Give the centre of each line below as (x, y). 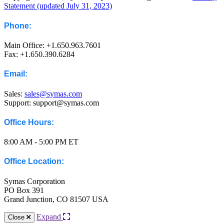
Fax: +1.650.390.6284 (39, 54)
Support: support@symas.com (51, 102)
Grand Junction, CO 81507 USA (56, 199)
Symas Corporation (34, 181)
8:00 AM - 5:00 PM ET (41, 142)
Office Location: (34, 161)
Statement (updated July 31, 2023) (58, 6)
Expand (50, 216)
